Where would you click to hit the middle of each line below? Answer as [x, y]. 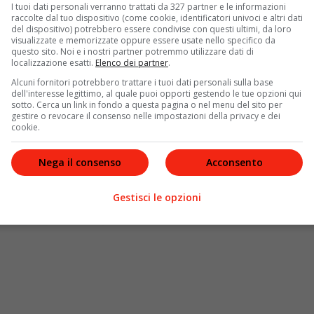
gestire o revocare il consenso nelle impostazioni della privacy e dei [146, 116]
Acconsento [234, 162]
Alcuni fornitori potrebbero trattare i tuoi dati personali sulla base [142, 82]
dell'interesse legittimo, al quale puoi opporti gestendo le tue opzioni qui [156, 93]
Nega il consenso [80, 162]
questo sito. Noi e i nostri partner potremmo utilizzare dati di [132, 51]
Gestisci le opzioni [157, 198]
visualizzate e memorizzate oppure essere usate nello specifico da [143, 40]
